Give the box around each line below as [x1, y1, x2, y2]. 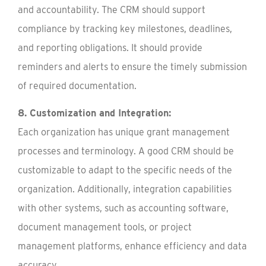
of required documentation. [18, 80, 137, 91]
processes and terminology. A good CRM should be [18, 145, 234, 157]
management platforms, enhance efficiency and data [18, 240, 247, 252]
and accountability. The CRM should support [18, 4, 205, 15]
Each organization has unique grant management [18, 126, 230, 138]
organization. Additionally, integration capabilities [18, 183, 232, 195]
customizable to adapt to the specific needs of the [18, 164, 232, 176]
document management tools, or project [18, 221, 192, 233]
